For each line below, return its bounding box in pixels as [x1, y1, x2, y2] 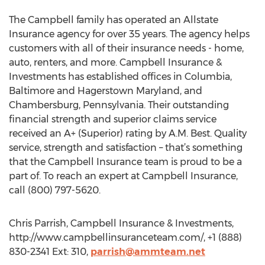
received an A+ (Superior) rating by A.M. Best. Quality [9, 128, 247, 139]
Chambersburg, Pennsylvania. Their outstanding [9, 99, 229, 111]
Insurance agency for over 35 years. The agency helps [9, 28, 250, 40]
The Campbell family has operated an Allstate [9, 14, 218, 25]
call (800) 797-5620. [9, 185, 101, 196]
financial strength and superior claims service [9, 114, 216, 125]
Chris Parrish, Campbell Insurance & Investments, [9, 218, 234, 229]
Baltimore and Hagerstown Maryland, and [9, 85, 202, 96]
